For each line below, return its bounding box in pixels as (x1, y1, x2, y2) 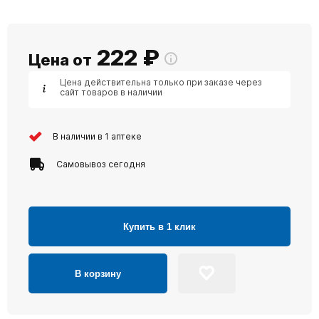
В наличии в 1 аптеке (53, 130, 142, 142)
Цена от (28, 51, 92, 69)
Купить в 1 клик (123, 221, 196, 232)
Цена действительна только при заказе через (60, 77, 262, 88)
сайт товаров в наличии (60, 87, 162, 98)
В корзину (75, 268, 121, 279)
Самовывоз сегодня (56, 158, 145, 169)
